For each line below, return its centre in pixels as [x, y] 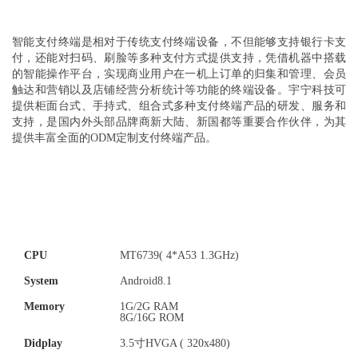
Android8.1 [146, 281]
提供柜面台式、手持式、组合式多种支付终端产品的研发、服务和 [179, 106]
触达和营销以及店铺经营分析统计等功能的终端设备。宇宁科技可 [179, 90]
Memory [44, 307]
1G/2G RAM [149, 307]
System [41, 281]
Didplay [43, 344]
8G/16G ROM [152, 318]
